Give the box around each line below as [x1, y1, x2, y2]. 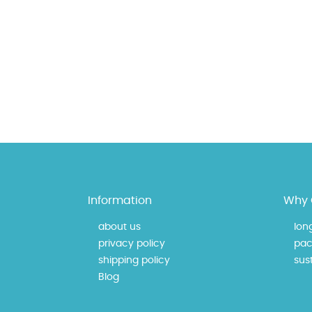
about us [98, 222, 141, 232]
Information [88, 195, 152, 206]
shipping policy [98, 256, 170, 265]
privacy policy [98, 239, 165, 249]
